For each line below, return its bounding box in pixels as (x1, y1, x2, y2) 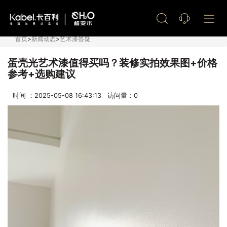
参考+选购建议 (8, 68, 75, 80)
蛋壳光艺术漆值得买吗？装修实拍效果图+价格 (8, 57, 217, 69)
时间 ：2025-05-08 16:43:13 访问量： (13, 92, 134, 99)
